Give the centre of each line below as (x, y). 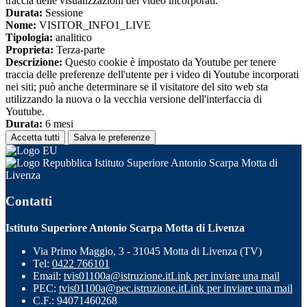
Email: (48, 276)
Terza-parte (79, 49)
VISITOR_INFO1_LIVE (94, 25)
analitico (72, 37)
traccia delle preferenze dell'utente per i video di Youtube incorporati (152, 74)
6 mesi (58, 123)
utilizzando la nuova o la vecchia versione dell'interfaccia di (134, 99)
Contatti (29, 201)
